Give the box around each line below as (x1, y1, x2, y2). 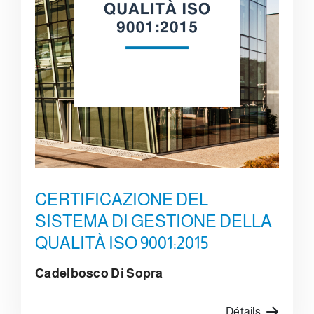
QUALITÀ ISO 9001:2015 (35, 233, 208, 252)
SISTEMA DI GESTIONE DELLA (35, 211, 272, 231)
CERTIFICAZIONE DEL (35, 189, 208, 209)
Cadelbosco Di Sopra (35, 266, 163, 280)
